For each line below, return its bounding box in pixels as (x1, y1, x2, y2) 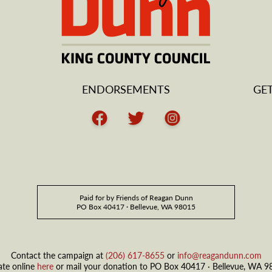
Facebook (99, 131, 140, 145)
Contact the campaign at (10, 249, 106, 261)
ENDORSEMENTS (82, 81, 171, 97)
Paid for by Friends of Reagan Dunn (79, 192, 193, 203)
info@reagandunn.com (177, 249, 262, 261)
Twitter (135, 131, 166, 145)
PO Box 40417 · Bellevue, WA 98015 (76, 202, 195, 212)
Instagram (172, 131, 214, 145)
